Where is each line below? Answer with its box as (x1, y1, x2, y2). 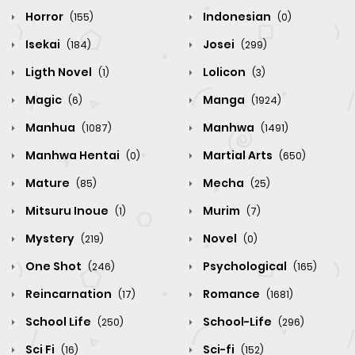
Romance (200, 286, 262, 303)
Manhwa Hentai (23, 147, 122, 164)
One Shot (23, 258, 84, 275)
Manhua (23, 120, 78, 136)
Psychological (200, 258, 289, 275)
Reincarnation (23, 286, 114, 303)
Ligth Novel (23, 64, 94, 81)
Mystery (23, 231, 77, 247)
